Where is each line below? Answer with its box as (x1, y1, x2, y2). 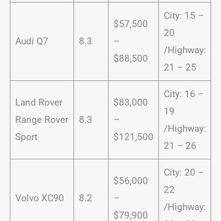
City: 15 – (163, 10, 204, 21)
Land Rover (15, 97, 62, 108)
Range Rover (15, 114, 68, 125)
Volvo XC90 (15, 192, 64, 204)
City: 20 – (163, 167, 204, 178)
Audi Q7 (15, 36, 48, 47)
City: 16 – (163, 88, 204, 100)
